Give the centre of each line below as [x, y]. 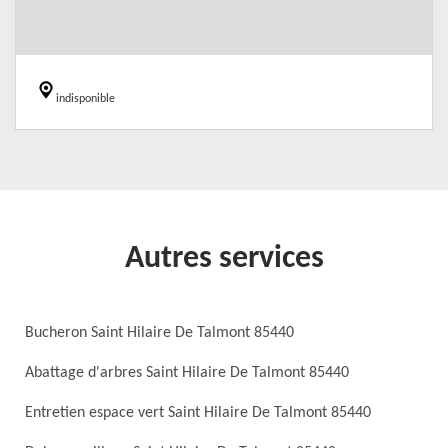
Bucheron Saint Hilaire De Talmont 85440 [159, 333]
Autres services [224, 259]
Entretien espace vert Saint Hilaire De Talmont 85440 [198, 413]
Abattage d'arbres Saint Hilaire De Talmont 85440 [187, 373]
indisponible [85, 99]
